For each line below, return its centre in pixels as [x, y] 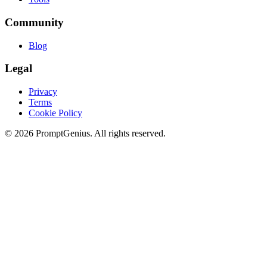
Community [34, 22]
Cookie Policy [55, 113]
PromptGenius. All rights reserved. [100, 133]
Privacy [43, 92]
